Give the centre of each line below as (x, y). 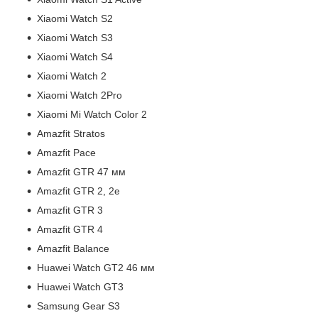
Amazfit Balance (73, 248)
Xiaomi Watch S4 (75, 56)
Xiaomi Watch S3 (75, 37)
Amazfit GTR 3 (70, 210)
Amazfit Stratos (71, 133)
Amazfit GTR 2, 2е (78, 191)
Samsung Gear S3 (78, 306)
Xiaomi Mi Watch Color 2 (92, 114)
